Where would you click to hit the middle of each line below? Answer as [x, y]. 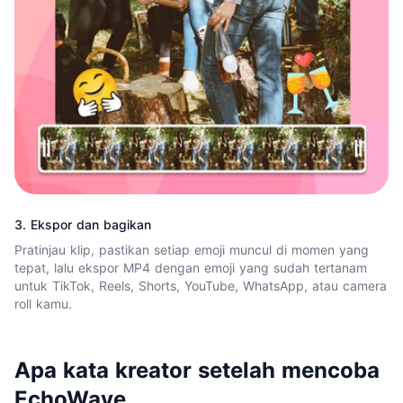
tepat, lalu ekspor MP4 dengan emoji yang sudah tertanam [191, 267]
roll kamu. [43, 303]
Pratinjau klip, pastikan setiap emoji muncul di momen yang [192, 249]
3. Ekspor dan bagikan [83, 224]
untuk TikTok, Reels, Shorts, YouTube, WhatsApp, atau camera [201, 285]
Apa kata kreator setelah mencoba [197, 370]
